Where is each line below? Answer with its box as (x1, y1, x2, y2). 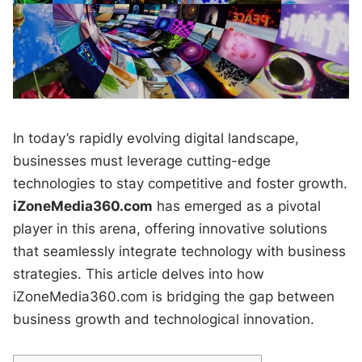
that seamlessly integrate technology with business (13, 242, 347, 259)
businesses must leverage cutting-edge (13, 152, 271, 169)
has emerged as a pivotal (153, 197, 322, 214)
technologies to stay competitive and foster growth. (13, 175, 348, 192)
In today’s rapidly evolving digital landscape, (13, 129, 300, 146)
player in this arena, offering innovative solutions (13, 220, 328, 237)
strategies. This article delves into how (13, 265, 265, 282)
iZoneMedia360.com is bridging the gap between (13, 288, 335, 305)
